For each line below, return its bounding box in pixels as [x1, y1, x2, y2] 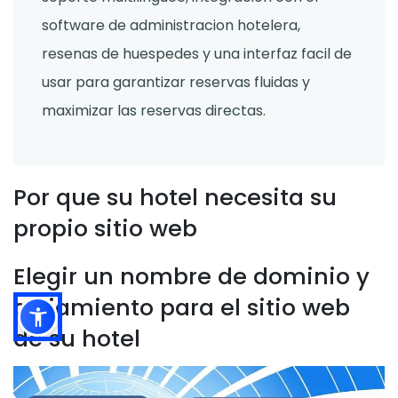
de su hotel [13, 322, 140, 355]
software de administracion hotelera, [42, 15, 300, 36]
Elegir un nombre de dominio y [13, 260, 370, 293]
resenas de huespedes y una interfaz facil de [42, 44, 352, 65]
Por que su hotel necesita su [13, 181, 337, 214]
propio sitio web [13, 212, 197, 245]
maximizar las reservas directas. [42, 100, 266, 122]
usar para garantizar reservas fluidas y [42, 72, 310, 93]
